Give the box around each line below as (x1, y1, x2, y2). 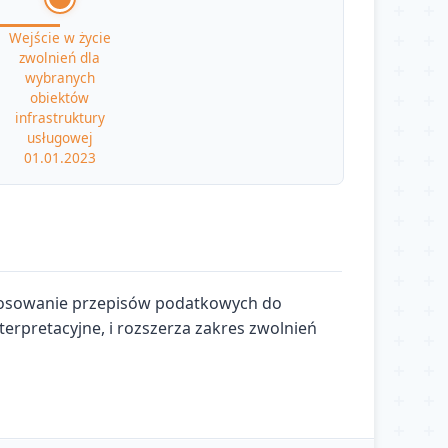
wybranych (24, 67, 95, 87)
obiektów (30, 87, 90, 107)
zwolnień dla (19, 47, 101, 67)
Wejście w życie (8, 27, 111, 47)
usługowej (26, 127, 93, 147)
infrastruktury (14, 107, 105, 127)
